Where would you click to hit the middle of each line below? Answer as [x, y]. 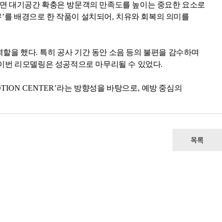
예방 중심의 [162, 88]
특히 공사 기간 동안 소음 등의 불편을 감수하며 [120, 52]
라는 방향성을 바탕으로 [97, 88]
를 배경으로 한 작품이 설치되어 [58, 17]
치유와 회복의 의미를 [153, 17]
